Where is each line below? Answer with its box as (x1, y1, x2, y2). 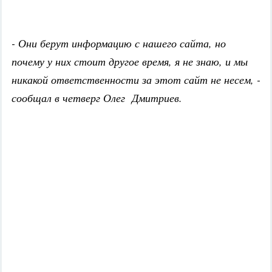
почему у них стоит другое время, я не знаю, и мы (12, 54, 248, 69)
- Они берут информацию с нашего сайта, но (12, 36, 226, 51)
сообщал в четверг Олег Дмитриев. (12, 90, 182, 106)
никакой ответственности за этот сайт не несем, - (12, 72, 260, 87)
